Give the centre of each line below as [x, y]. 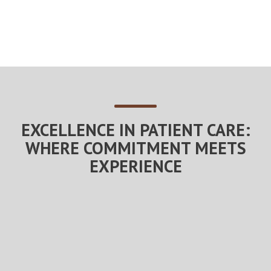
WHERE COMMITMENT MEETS [135, 148]
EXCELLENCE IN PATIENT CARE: [135, 130]
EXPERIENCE [135, 166]
